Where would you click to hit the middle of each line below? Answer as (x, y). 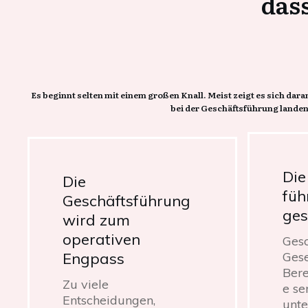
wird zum (96, 220)
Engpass (93, 258)
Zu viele (86, 284)
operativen (101, 239)
